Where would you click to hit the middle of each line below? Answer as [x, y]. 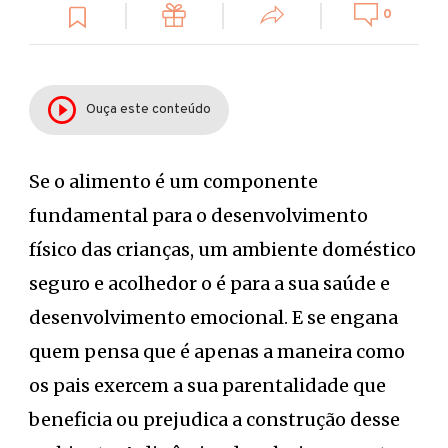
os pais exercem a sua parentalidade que [207, 385]
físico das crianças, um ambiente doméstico [222, 249]
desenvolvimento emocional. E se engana [213, 317]
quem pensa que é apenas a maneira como [217, 351]
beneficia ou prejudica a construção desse [214, 419]
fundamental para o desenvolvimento [198, 215]
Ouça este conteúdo [148, 110]
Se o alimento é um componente [173, 181]
